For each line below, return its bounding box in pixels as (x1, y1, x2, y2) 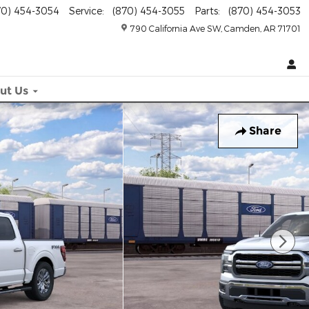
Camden (224, 23, 260, 33)
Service (69, 5, 102, 17)
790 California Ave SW (130, 23, 221, 33)
